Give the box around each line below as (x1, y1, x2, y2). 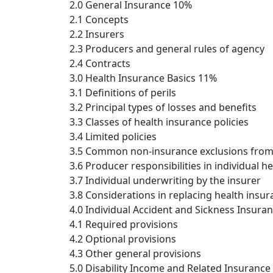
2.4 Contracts (69, 57, 130, 71)
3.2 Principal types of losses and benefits (69, 101, 257, 115)
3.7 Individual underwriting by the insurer (69, 174, 261, 188)
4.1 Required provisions (69, 218, 178, 232)
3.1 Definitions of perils (69, 86, 176, 100)
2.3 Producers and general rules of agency (69, 42, 264, 56)
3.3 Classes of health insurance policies (69, 115, 249, 129)
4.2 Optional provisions (69, 232, 176, 246)
